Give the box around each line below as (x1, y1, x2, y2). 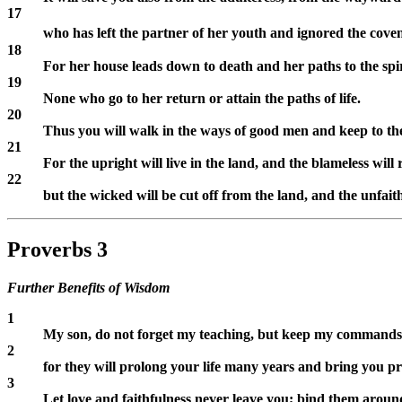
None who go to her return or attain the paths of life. (43, 90, 361, 106)
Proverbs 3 (7, 237, 108, 261)
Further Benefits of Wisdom (7, 279, 170, 295)
